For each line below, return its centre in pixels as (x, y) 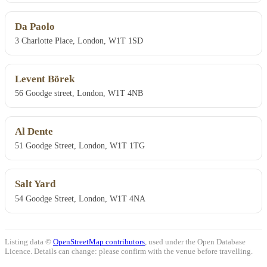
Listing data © (29, 241)
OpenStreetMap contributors (99, 241)
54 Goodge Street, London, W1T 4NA (80, 198)
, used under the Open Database (195, 241)
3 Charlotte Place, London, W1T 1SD (79, 41)
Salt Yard (35, 184)
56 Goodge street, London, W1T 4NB (79, 93)
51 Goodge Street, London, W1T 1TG (80, 146)
